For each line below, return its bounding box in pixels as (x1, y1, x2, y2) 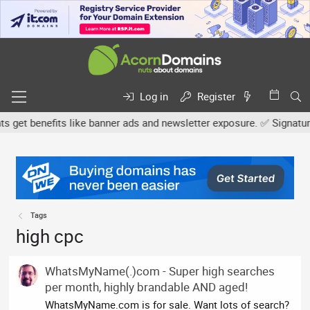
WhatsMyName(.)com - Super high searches (45, 262, 275, 279)
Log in (140, 89, 169, 104)
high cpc (16, 224, 84, 249)
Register (197, 89, 236, 104)
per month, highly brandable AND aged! (45, 278, 248, 295)
